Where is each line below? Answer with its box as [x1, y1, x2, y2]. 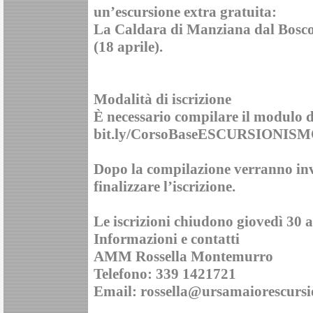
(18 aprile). [94, 38, 163, 56]
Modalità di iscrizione [94, 91, 231, 108]
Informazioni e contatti [94, 231, 240, 248]
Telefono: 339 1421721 [94, 265, 236, 283]
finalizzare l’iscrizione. [94, 178, 235, 196]
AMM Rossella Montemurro [94, 248, 273, 265]
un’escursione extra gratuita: [94, 3, 277, 21]
